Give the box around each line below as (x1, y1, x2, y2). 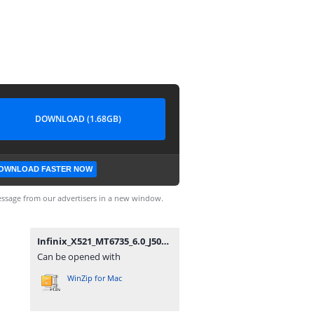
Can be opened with (37, 250, 121, 263)
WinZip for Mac (67, 273, 122, 283)
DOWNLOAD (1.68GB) (34, 113, 121, 125)
